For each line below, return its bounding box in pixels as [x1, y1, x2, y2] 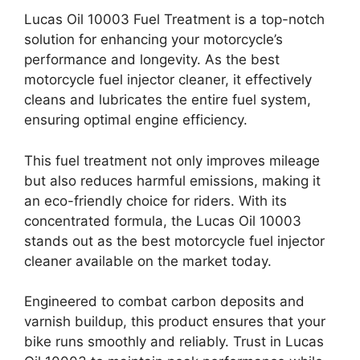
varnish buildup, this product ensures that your [24, 313, 325, 329]
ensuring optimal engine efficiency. [24, 112, 247, 128]
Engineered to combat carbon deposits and [24, 293, 305, 309]
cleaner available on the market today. [24, 252, 272, 269]
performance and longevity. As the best [24, 51, 280, 67]
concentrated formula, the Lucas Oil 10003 [24, 212, 301, 229]
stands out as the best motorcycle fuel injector [24, 232, 325, 249]
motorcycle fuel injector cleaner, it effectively [24, 72, 312, 88]
